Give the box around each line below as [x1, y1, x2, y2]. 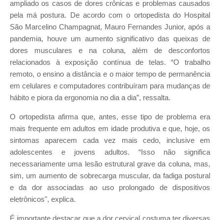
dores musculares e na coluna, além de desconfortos [10, 47, 210, 55]
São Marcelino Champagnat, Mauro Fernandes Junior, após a [10, 23, 210, 31]
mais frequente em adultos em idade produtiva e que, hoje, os [10, 124, 210, 133]
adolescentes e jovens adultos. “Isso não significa [10, 148, 210, 156]
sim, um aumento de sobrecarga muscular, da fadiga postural [10, 171, 210, 180]
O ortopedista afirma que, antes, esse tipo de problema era [10, 112, 210, 121]
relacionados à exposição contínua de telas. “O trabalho [10, 58, 210, 67]
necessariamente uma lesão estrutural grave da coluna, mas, [10, 160, 210, 168]
